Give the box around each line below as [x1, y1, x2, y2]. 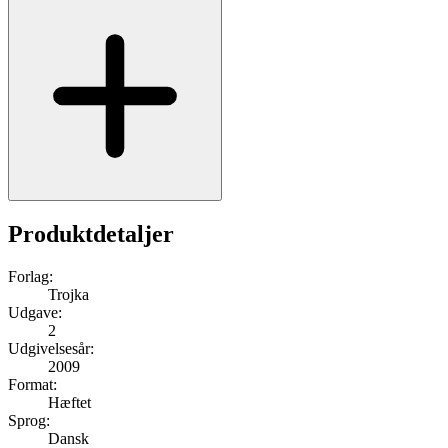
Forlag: [8, 267, 53, 285]
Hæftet [48, 393, 91, 411]
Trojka [48, 285, 89, 303]
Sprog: [8, 411, 50, 429]
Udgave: [8, 303, 62, 321]
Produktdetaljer [8, 220, 174, 247]
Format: [8, 375, 57, 393]
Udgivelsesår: [8, 339, 94, 357]
